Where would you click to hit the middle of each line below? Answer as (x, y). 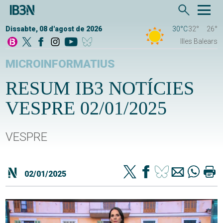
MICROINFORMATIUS (60, 64)
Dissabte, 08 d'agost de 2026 (54, 29)
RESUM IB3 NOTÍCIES (100, 88)
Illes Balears (199, 42)
